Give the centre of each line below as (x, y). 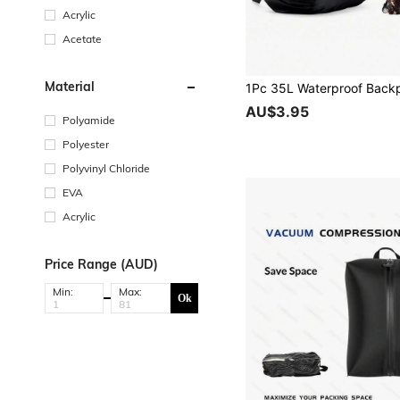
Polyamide (89, 120)
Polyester (86, 144)
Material (70, 87)
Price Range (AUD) (101, 264)
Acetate (82, 39)
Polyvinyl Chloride (106, 168)
